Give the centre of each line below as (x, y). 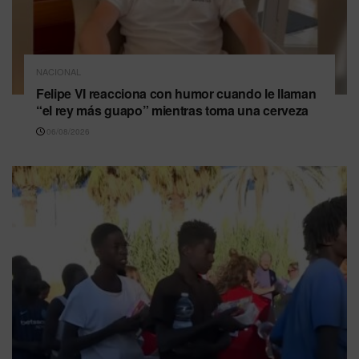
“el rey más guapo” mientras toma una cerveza (172, 110)
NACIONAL (58, 71)
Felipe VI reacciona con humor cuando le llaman (176, 93)
